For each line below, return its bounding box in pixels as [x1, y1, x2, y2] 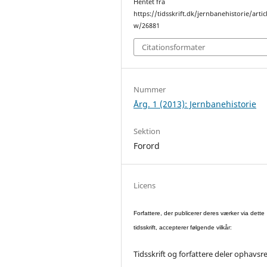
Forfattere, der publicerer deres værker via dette [133, 209, 265, 216]
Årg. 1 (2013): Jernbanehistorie [133, 98, 257, 110]
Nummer [133, 83, 166, 95]
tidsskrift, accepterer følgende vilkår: [133, 223, 232, 231]
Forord [133, 139, 160, 151]
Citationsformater [142, 41, 206, 52]
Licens [133, 179, 156, 191]
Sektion [133, 125, 161, 136]
